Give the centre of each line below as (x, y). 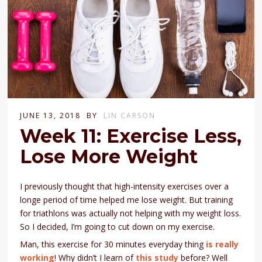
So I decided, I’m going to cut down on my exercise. (118, 227)
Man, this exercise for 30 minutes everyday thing (113, 244)
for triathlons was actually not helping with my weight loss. (131, 213)
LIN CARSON (130, 116)
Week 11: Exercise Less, (131, 136)
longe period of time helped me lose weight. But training (127, 200)
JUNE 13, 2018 (51, 116)
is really (223, 244)
